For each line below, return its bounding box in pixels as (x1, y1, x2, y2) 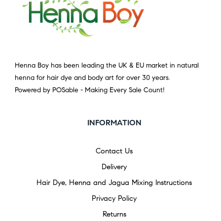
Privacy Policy (92, 194, 137, 203)
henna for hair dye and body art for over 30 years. (15, 74, 170, 82)
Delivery (102, 162, 127, 172)
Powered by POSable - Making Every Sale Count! (15, 86, 165, 95)
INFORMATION (87, 118, 142, 128)
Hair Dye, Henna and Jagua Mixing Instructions (37, 178, 192, 187)
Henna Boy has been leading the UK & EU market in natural (15, 61, 199, 70)
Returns (102, 210, 126, 219)
